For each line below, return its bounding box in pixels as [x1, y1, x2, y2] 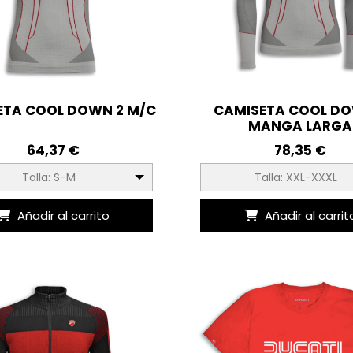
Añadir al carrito [17, 207, 110, 225]
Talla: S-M [22, 169, 76, 186]
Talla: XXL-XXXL [255, 169, 338, 186]
